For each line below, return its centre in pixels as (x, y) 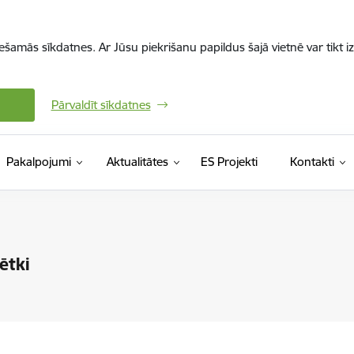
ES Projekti (229, 162)
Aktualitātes (137, 162)
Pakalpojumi (38, 162)
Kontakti (312, 162)
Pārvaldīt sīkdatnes (101, 105)
